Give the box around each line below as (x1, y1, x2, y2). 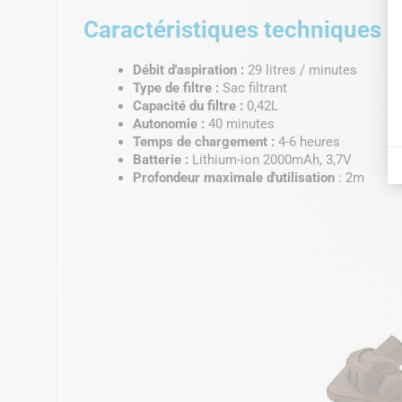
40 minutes (205, 115, 275, 132)
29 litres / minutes (244, 61, 357, 78)
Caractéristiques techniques (83, 15, 381, 43)
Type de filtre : (133, 79, 219, 96)
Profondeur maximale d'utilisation (133, 169, 335, 186)
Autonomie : (133, 115, 205, 132)
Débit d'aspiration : (133, 61, 244, 78)
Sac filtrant (219, 79, 287, 96)
